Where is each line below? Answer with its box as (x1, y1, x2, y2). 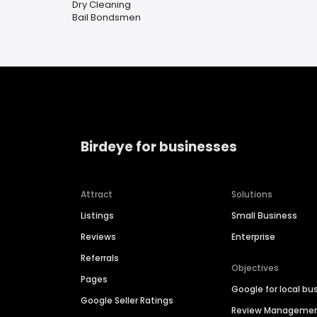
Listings (81, 209, 114, 222)
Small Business (231, 209, 298, 222)
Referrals (81, 252, 119, 265)
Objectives (231, 262, 279, 275)
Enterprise (231, 231, 276, 243)
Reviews (81, 231, 116, 243)
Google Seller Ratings (81, 294, 173, 307)
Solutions (231, 188, 273, 201)
